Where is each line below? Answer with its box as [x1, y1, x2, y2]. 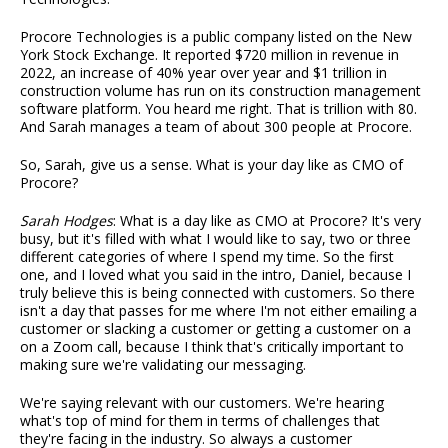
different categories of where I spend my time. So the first [20, 247, 394, 267]
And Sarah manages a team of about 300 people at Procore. [20, 117, 412, 137]
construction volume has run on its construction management [20, 81, 421, 101]
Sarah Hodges [20, 211, 113, 231]
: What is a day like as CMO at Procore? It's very [113, 211, 421, 231]
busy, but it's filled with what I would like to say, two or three [20, 229, 411, 249]
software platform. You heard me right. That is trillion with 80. [20, 99, 417, 119]
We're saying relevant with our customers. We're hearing [20, 393, 384, 413]
